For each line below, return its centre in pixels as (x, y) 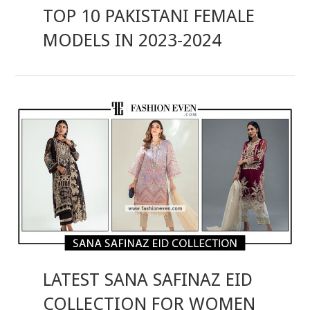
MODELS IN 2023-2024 (133, 40)
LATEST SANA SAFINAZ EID (148, 279)
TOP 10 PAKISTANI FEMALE (149, 16)
